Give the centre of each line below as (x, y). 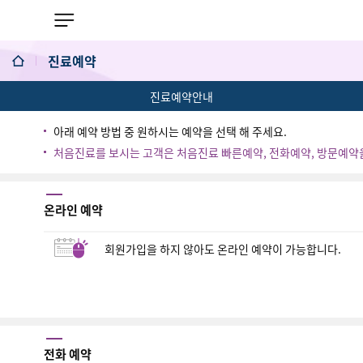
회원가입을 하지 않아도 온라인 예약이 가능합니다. (222, 249)
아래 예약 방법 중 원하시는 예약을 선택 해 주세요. (170, 131)
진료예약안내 (181, 96)
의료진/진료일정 (53, 98)
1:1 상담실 (39, 164)
